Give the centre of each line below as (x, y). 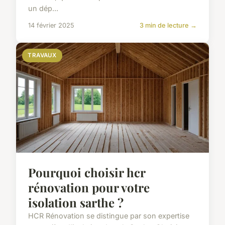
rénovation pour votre (89, 187)
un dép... (43, 8)
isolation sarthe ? (76, 202)
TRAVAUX (42, 55)
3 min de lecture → (168, 25)
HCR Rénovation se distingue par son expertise (109, 215)
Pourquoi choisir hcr (87, 172)
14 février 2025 (51, 25)
